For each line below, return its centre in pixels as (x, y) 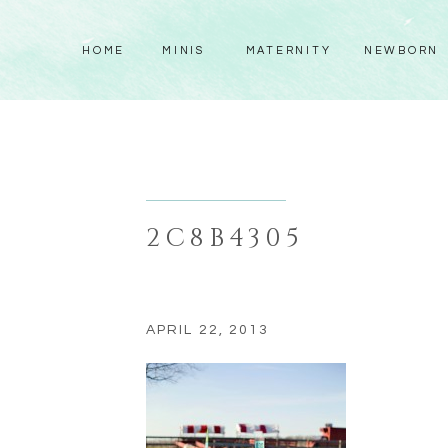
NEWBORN (401, 50)
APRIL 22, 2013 (208, 330)
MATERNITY (288, 50)
